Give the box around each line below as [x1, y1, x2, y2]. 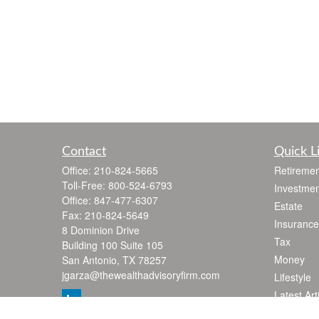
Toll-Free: [62, 178, 108, 192]
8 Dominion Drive [62, 223, 140, 237]
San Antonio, [62, 253, 120, 267]
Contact [62, 145, 106, 158]
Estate [273, 199, 303, 213]
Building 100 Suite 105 [62, 238, 163, 252]
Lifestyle [273, 270, 311, 284]
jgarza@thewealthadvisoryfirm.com [62, 268, 220, 282]
